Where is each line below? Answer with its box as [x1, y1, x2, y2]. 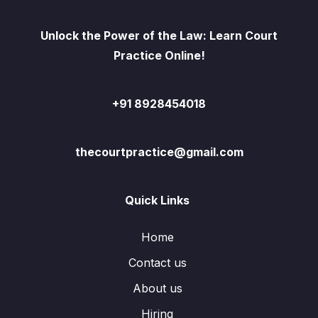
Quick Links [125, 193, 190, 208]
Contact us [128, 256, 187, 270]
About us [132, 281, 182, 296]
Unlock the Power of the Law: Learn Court [40, 28, 278, 43]
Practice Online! [113, 48, 205, 63]
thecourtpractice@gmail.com [75, 145, 243, 160]
